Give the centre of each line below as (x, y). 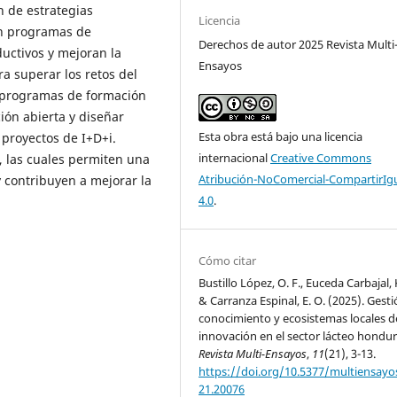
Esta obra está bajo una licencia (281, 136)
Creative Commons (321, 157)
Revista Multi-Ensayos (253, 353)
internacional (235, 157)
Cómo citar (228, 260)
